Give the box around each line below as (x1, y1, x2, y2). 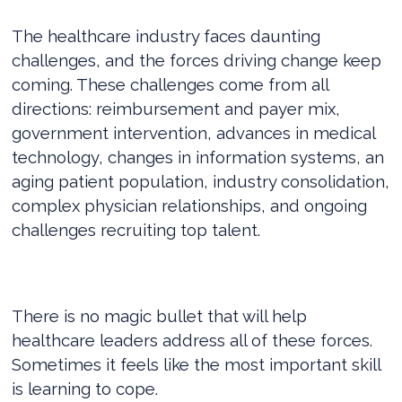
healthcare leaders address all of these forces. (12, 329, 373, 350)
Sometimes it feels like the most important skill (12, 354, 381, 374)
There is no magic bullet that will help (12, 305, 308, 326)
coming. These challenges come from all (12, 74, 329, 94)
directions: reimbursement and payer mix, (12, 98, 341, 118)
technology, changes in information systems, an (12, 146, 385, 167)
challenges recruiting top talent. (12, 219, 261, 240)
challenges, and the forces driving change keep (12, 49, 382, 70)
